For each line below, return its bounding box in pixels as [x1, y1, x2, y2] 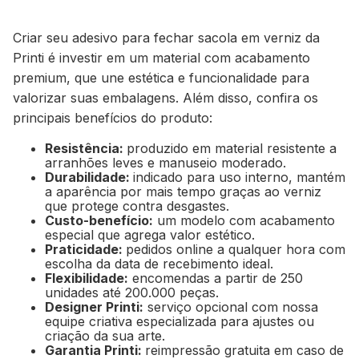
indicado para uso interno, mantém [133, 168, 345, 185]
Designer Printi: [45, 298, 143, 315]
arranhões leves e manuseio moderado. [45, 154, 286, 171]
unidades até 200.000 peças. [45, 284, 219, 301]
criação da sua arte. [45, 327, 165, 344]
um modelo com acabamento [153, 212, 335, 228]
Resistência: [45, 139, 127, 156]
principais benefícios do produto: [13, 109, 212, 126]
